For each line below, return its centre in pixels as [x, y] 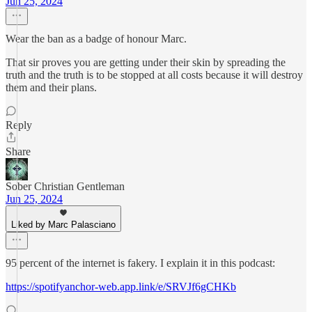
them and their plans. [51, 87]
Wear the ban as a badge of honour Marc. [96, 39]
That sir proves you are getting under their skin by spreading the [146, 62]
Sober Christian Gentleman [65, 186]
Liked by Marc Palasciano [63, 225]
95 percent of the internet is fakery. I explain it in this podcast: [140, 263]
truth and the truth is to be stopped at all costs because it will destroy [154, 75]
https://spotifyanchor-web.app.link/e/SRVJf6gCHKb [121, 287]
